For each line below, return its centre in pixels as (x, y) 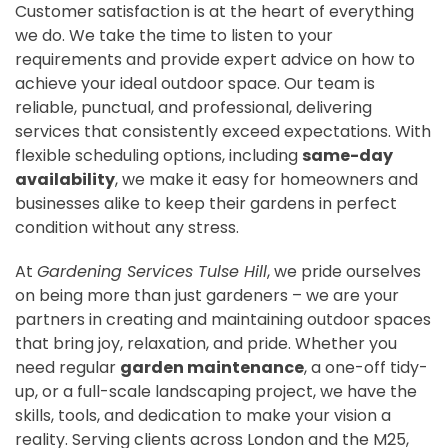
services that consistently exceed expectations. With (223, 131)
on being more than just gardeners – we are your (207, 295)
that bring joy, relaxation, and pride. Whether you (206, 343)
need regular (67, 367)
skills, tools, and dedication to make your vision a (203, 415)
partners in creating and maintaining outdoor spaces (223, 319)
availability (65, 179)
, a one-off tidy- (366, 367)
